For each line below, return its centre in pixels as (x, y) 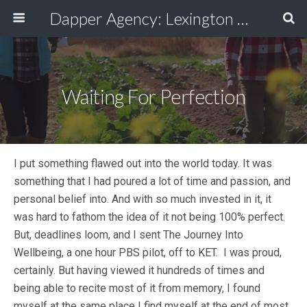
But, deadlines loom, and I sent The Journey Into (128, 235)
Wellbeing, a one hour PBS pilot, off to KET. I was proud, (148, 253)
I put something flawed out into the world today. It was (143, 163)
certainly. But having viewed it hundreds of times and (139, 270)
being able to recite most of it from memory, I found (137, 288)
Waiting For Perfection (153, 97)
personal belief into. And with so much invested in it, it (143, 199)
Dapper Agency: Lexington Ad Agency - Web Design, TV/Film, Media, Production (242, 18)
